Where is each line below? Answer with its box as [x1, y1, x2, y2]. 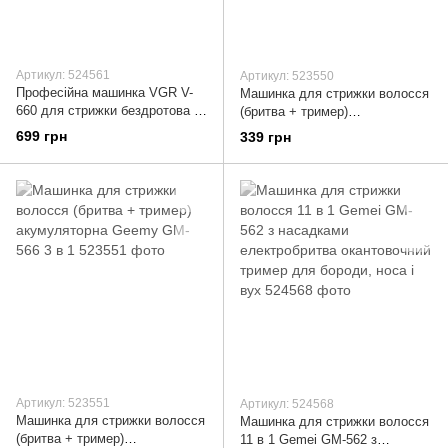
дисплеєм [16, 139, 76, 155]
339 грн [240, 128, 291, 145]
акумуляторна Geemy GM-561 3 [240, 122, 432, 138]
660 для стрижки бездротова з [16, 103, 200, 119]
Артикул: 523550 [240, 69, 334, 84]
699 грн [16, 127, 67, 144]
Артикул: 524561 [16, 68, 110, 83]
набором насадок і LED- [16, 121, 160, 137]
